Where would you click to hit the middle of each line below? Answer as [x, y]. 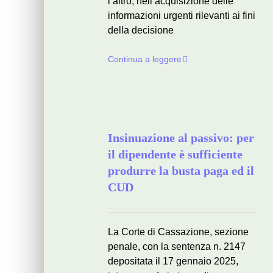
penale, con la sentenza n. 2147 [177, 246]
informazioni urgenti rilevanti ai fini [182, 16]
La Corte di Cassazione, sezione [178, 232]
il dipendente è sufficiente [175, 154]
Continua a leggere [145, 59]
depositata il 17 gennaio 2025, [173, 261]
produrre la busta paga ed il [181, 171]
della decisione [141, 30]
